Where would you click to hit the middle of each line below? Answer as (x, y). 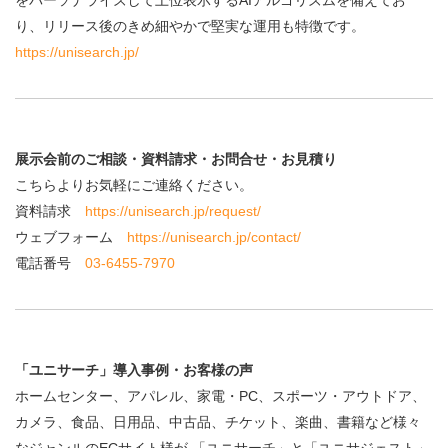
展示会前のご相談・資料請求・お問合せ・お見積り (176, 159)
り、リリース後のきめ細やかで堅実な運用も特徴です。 (190, 26)
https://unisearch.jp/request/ (173, 211)
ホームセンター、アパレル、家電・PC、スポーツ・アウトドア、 (220, 396)
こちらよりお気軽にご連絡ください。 (134, 185)
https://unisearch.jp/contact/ (214, 237)
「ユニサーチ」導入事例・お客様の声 (134, 370)
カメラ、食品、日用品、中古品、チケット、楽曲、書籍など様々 (218, 422)
